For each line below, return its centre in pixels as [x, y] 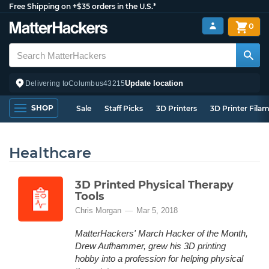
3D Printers [177, 108]
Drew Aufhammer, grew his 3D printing [150, 246]
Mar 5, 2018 [157, 210]
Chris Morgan [98, 210]
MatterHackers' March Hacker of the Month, [162, 233]
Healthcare [50, 153]
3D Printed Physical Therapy [154, 185]
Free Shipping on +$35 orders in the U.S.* [83, 6]
